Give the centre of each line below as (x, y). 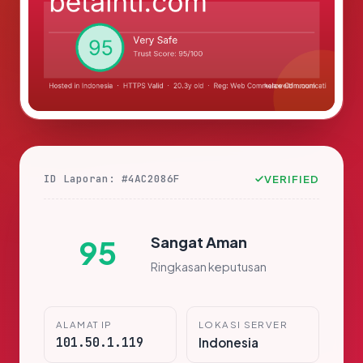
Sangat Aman (199, 241)
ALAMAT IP (84, 325)
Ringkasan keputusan (209, 266)
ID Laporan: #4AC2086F (112, 179)
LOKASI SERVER (243, 325)
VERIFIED (291, 179)
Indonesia (228, 343)
